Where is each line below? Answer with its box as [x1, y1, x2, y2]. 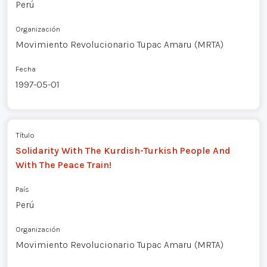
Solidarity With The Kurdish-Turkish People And [15, 144, 231, 156]
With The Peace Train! [15, 159, 111, 170]
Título [15, 130, 35, 139]
